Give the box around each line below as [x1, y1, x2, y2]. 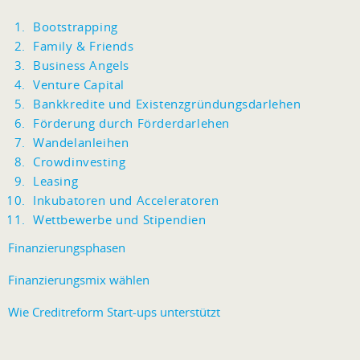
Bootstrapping [33, 18, 118, 35]
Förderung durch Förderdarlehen [33, 115, 230, 132]
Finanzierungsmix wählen [8, 272, 149, 288]
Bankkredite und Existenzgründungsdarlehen [33, 96, 301, 112]
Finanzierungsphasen [8, 239, 125, 256]
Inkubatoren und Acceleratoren [33, 192, 219, 209]
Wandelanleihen [33, 134, 129, 151]
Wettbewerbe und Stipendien [33, 211, 207, 228]
